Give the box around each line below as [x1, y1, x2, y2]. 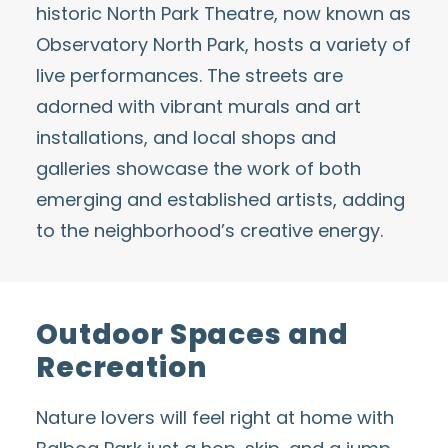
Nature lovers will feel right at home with [36, 405, 394, 430]
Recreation [36, 348, 207, 387]
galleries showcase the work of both [36, 156, 361, 181]
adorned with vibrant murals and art [36, 94, 361, 119]
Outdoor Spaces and [36, 315, 350, 354]
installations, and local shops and [36, 125, 336, 150]
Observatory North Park [36, 32, 245, 57]
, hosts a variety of [245, 32, 411, 57]
